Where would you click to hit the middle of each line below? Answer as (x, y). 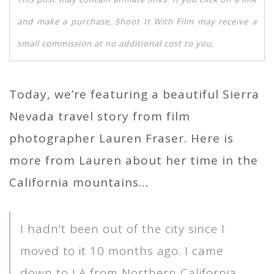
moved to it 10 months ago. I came (122, 251)
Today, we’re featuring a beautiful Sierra (134, 94)
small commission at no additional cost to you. (116, 43)
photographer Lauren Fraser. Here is (121, 139)
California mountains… (79, 183)
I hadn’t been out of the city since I (123, 229)
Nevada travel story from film (100, 117)
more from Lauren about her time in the (134, 161)
